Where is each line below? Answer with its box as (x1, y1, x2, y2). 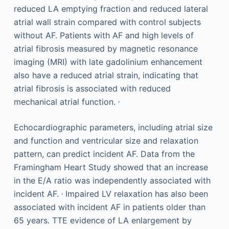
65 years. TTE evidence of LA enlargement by (13, 215, 192, 225)
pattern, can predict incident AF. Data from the (13, 148, 195, 159)
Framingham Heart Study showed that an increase (13, 162, 208, 172)
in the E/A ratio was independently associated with (13, 175, 211, 186)
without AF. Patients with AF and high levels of (13, 30, 194, 40)
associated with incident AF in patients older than (13, 201, 205, 212)
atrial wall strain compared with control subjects (13, 16, 201, 27)
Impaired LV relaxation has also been (62, 188, 208, 199)
